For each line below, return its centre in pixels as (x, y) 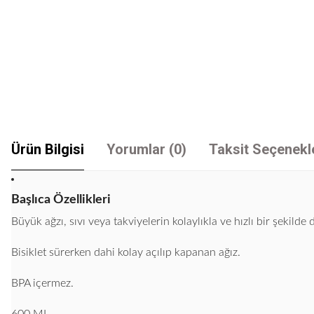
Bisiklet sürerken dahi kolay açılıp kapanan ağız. (126, 252)
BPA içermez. (42, 283)
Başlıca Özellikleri (61, 200)
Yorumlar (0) (146, 149)
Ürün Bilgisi (48, 149)
